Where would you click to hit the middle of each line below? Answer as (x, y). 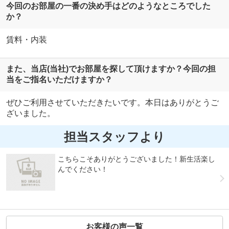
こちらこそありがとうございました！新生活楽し (137, 159)
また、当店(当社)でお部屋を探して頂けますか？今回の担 (111, 69)
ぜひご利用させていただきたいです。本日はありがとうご (112, 103)
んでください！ (83, 169)
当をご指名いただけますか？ (59, 80)
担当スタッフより (114, 136)
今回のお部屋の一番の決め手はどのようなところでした (108, 6)
